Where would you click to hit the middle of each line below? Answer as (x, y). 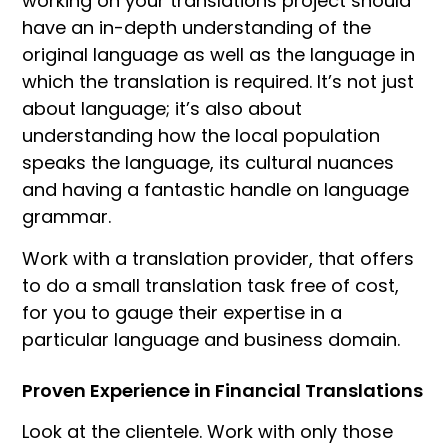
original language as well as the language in (218, 55)
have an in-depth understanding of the (196, 28)
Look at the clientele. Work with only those (207, 432)
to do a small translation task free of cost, (210, 285)
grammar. (66, 217)
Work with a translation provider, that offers (218, 258)
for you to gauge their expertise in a (182, 312)
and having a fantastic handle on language (215, 190)
